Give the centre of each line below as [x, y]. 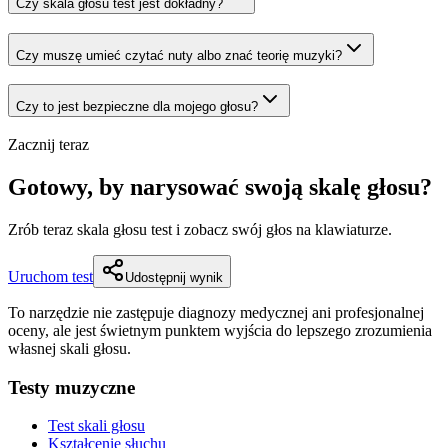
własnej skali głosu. [69, 348]
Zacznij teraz [48, 145]
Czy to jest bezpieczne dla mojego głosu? [137, 107]
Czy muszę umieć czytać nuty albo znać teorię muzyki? [179, 55]
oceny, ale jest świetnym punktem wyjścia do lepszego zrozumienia [220, 330]
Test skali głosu [96, 426]
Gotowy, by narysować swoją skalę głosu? [220, 187]
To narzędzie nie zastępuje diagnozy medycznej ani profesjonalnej [216, 312]
